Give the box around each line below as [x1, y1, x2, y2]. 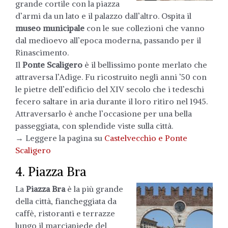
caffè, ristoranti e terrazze [15, 208, 115, 218]
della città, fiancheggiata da [15, 195, 117, 206]
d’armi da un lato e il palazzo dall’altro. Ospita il [15, 10, 191, 21]
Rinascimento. [15, 47, 69, 58]
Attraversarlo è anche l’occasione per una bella [15, 108, 192, 119]
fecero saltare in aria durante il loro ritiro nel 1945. [15, 96, 208, 106]
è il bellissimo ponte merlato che [82, 59, 207, 70]
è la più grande [65, 183, 123, 194]
